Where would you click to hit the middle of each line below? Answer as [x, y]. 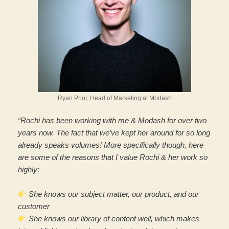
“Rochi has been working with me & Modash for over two [112, 121]
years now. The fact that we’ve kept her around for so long [114, 133]
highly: [29, 170]
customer [34, 207]
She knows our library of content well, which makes [113, 219]
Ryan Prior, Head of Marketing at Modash [114, 98]
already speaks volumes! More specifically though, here [111, 145]
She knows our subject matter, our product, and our [113, 194]
